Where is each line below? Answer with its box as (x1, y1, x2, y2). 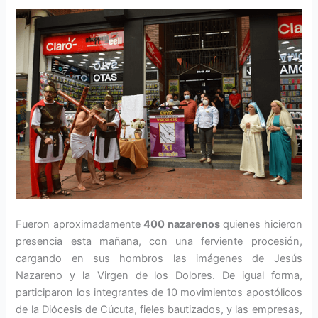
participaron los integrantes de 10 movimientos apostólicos (16, 285, 302, 299)
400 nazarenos (143, 217, 220, 231)
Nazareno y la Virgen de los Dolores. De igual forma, (16, 268, 302, 282)
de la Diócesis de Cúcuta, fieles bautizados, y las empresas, (16, 302, 302, 316)
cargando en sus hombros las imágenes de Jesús (16, 251, 302, 265)
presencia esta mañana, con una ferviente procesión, (16, 234, 302, 248)
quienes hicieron (219, 217, 302, 231)
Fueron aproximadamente (16, 217, 144, 231)
